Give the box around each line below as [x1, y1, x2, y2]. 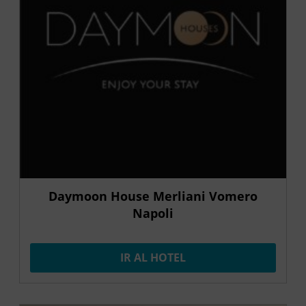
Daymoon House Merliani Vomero [48, 187, 258, 204]
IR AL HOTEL [120, 249, 186, 265]
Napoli [133, 204, 173, 221]
